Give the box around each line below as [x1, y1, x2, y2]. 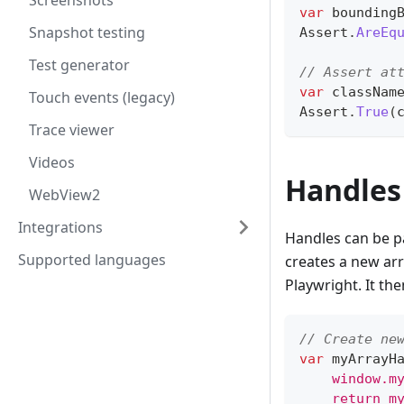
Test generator [29, 55, 130, 75]
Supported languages [18, 250, 166, 270]
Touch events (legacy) [29, 87, 175, 107]
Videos [29, 152, 75, 172]
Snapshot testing [29, 23, 145, 42]
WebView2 [29, 185, 100, 205]
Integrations [18, 217, 103, 237]
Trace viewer [29, 120, 115, 140]
